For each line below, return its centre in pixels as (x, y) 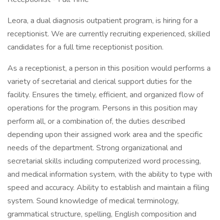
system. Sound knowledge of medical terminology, (93, 201)
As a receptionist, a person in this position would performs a (109, 68)
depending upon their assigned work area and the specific (105, 135)
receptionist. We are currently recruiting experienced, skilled (109, 34)
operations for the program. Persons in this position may (102, 108)
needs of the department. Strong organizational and (95, 148)
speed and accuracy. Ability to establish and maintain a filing (108, 188)
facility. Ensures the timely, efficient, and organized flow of (105, 95)
